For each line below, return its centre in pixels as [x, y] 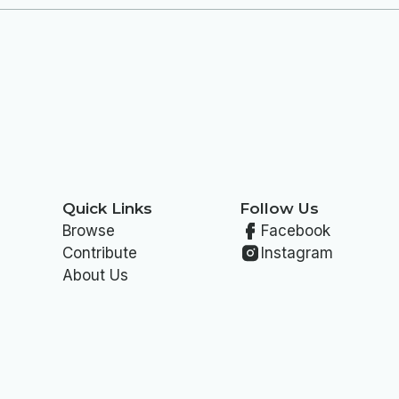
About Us [95, 276]
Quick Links [107, 209]
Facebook [295, 231]
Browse [88, 231]
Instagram [297, 253]
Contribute [99, 253]
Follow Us [279, 209]
